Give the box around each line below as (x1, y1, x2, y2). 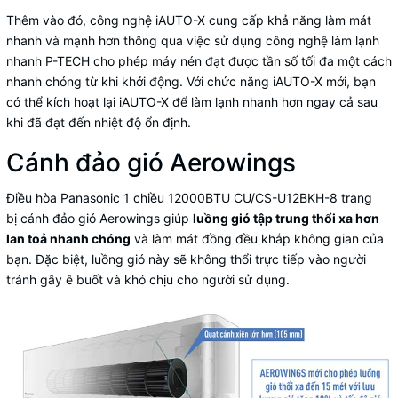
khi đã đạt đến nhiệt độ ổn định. (6, 114, 191, 130)
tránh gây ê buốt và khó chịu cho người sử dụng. (6, 271, 290, 287)
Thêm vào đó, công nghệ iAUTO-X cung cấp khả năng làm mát (6, 12, 371, 28)
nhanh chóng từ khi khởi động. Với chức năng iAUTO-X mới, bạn (6, 73, 376, 89)
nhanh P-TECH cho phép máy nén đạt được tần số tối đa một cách (6, 52, 392, 68)
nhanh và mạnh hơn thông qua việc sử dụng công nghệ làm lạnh (6, 32, 379, 48)
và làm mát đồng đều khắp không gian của (131, 230, 384, 246)
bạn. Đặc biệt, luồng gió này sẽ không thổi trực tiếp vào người (6, 251, 366, 267)
